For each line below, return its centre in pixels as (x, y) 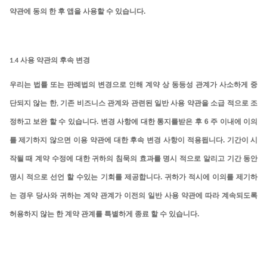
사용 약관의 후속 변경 (55, 60)
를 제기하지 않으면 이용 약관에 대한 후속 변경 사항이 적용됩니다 (116, 140)
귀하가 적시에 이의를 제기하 (211, 177)
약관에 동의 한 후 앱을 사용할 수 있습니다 (76, 12)
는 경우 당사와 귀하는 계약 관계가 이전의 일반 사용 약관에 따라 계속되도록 (133, 196)
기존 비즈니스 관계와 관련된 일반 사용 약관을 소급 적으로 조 (159, 103)
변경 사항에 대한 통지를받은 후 (152, 122)
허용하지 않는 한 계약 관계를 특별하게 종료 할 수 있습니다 (103, 214)
